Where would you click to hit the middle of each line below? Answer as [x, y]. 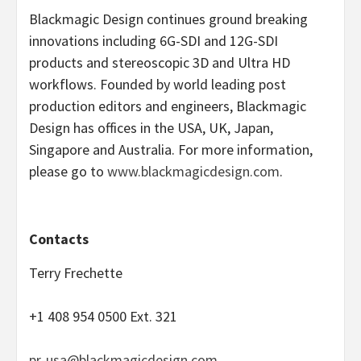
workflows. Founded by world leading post [158, 84]
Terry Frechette [76, 272]
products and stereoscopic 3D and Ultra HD [160, 62]
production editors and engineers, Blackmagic [168, 106]
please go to [68, 171]
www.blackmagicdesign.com [193, 171]
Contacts [59, 239]
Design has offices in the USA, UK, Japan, [151, 127]
